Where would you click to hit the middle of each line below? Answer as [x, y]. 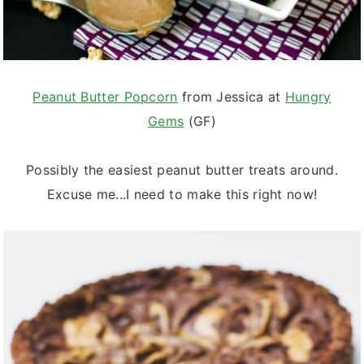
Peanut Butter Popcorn [105, 96]
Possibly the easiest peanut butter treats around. [182, 169]
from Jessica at [231, 96]
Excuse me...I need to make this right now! [182, 194]
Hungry [308, 96]
